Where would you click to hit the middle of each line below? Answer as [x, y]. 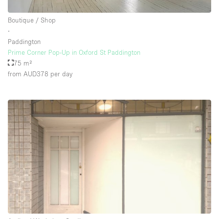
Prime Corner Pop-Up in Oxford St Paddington [74, 52]
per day [60, 74]
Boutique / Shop [32, 20]
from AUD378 [28, 74]
